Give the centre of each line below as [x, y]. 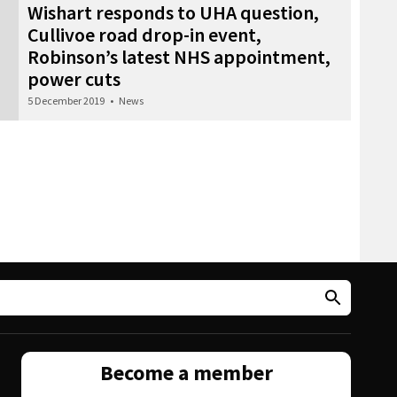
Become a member [186, 373]
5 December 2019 [66, 100]
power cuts [74, 78]
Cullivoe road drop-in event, [144, 34]
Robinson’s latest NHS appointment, [179, 56]
